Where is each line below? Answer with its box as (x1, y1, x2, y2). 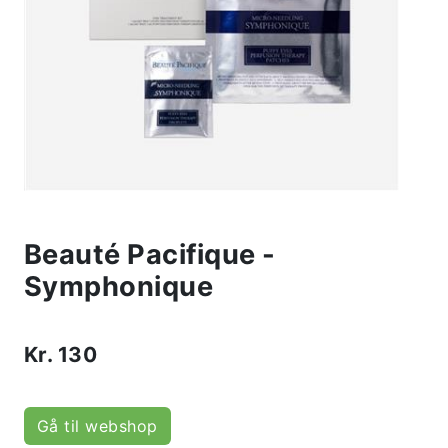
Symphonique (24, 270, 214, 304)
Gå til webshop (37, 416, 158, 437)
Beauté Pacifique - (24, 238, 276, 272)
